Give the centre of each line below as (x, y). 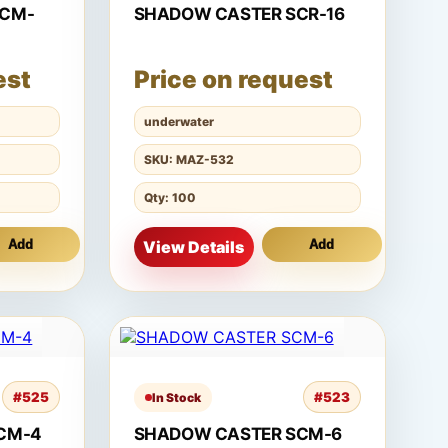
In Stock (176, 397)
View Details (194, 247)
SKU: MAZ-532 (188, 159)
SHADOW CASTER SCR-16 (239, 14)
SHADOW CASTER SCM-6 (238, 434)
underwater (178, 121)
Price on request (233, 79)
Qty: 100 (169, 197)
